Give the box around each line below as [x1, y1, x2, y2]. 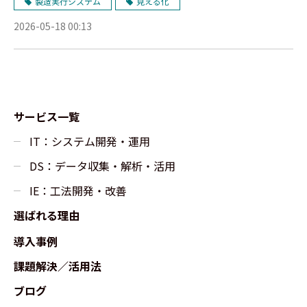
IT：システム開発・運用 [29, 133, 150, 149]
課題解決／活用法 [14, 258, 101, 274]
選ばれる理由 [14, 207, 79, 223]
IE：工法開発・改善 [29, 182, 127, 199]
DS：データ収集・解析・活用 [29, 158, 175, 174]
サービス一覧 [14, 108, 79, 125]
